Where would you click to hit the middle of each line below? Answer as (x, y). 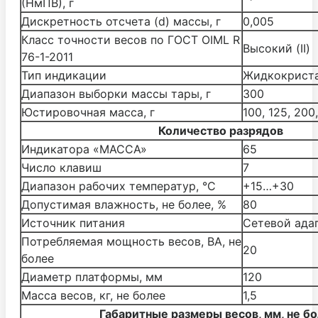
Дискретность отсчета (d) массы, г (121, 21)
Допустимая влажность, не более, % (124, 204)
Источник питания (73, 223)
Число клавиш (63, 167)
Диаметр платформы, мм (92, 276)
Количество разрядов (220, 130)
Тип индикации (64, 75)
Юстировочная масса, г (88, 112)
